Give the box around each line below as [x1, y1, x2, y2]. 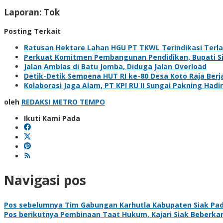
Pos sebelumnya [4, 200, 63, 210]
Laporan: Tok [4, 6, 60, 18]
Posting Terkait [4, 26, 61, 36]
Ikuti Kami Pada [24, 113, 80, 123]
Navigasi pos [4, 171, 86, 190]
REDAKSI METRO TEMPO [21, 97, 105, 107]
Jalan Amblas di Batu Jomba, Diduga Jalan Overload [24, 61, 207, 71]
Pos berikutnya [4, 209, 58, 219]
